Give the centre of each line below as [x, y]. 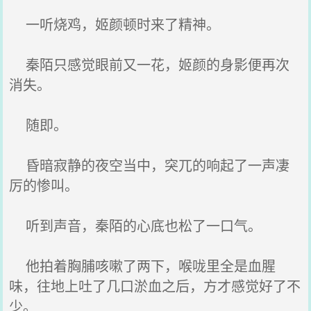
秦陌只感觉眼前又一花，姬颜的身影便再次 [150, 64]
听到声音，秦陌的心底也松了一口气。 [136, 225]
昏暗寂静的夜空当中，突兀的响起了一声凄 [150, 165]
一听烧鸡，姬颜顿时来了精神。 [115, 24]
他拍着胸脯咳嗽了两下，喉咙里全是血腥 [143, 266]
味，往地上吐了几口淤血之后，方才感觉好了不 [155, 286]
